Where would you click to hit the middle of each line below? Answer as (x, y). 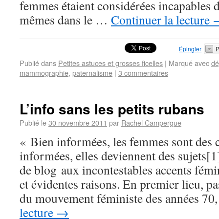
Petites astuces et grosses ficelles (110, 63)
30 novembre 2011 (78, 122)
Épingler (190, 49)
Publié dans (38, 63)
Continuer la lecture (162, 20)
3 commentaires (143, 73)
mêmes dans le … (65, 20)
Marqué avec (189, 63)
